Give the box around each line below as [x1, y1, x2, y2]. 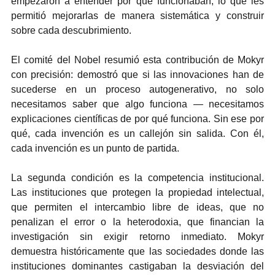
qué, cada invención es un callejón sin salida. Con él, [11, 128, 264, 139]
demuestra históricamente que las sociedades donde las [11, 246, 264, 257]
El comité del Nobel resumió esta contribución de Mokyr [11, 54, 264, 65]
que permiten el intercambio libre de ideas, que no [11, 201, 264, 212]
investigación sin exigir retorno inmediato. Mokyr [11, 231, 264, 242]
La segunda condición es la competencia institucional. [11, 172, 264, 183]
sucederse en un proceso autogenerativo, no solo [11, 83, 264, 95]
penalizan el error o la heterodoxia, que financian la [11, 216, 264, 227]
